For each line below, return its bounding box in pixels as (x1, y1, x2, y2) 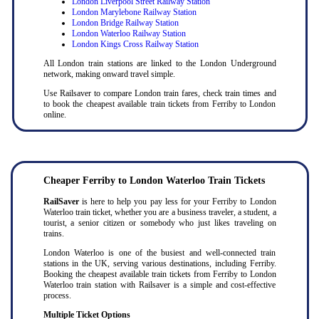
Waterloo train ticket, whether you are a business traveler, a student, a (43, 207, 276, 217)
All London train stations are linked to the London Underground (43, 58, 276, 69)
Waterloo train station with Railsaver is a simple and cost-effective (43, 280, 276, 290)
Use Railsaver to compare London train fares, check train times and (43, 88, 276, 99)
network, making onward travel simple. (43, 69, 175, 80)
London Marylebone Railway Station (71, 7, 197, 18)
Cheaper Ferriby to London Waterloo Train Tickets (43, 175, 265, 186)
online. (43, 110, 66, 120)
